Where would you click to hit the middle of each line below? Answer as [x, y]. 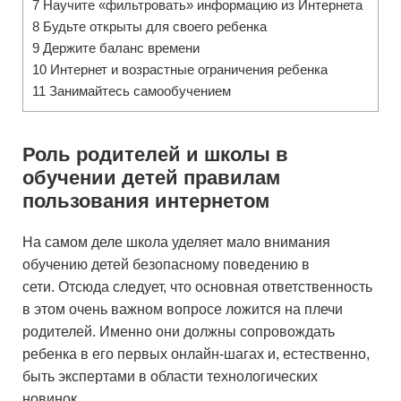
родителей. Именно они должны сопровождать [179, 332]
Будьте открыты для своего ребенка [153, 27]
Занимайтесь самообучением [138, 91]
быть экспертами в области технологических [170, 376]
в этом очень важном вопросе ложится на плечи [183, 309]
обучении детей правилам [151, 178]
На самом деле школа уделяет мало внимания [176, 242]
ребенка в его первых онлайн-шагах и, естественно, [196, 354]
